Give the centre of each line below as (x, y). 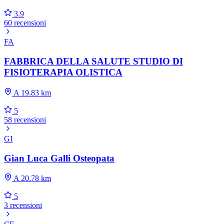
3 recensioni (23, 205)
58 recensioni (25, 119)
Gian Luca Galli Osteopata (59, 158)
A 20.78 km (31, 178)
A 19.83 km (31, 92)
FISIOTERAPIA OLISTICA (63, 72)
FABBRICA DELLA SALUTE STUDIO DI (93, 61)
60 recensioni (25, 23)
